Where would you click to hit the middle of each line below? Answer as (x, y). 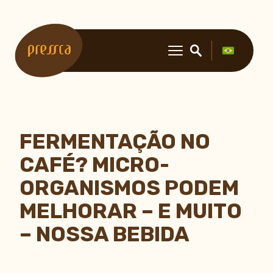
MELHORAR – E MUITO (131, 211)
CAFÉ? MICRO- (94, 165)
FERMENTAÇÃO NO (115, 142)
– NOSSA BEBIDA (105, 234)
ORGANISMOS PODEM (129, 188)
